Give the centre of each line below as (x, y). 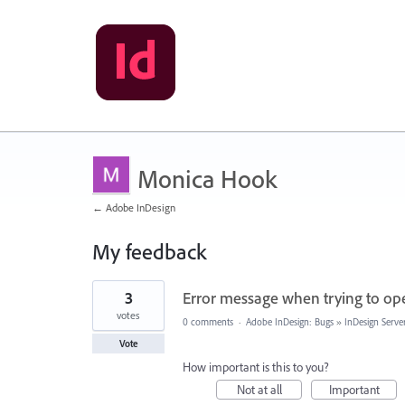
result (106, 299)
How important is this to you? (256, 367)
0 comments (208, 322)
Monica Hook (207, 179)
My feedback (149, 251)
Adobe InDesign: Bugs (290, 322)
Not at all (259, 390)
